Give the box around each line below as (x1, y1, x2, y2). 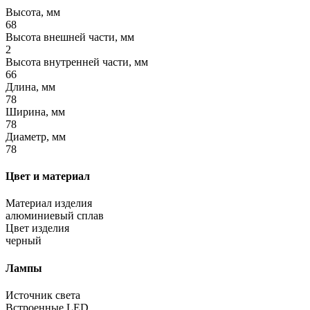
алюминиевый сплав (6, 210, 104, 222)
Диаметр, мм (6, 130, 66, 143)
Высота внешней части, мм (6, 30, 134, 43)
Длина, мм (6, 80, 55, 93)
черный (6, 235, 42, 247)
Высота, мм (6, 6, 60, 18)
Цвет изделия (6, 222, 69, 235)
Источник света (6, 289, 80, 301)
